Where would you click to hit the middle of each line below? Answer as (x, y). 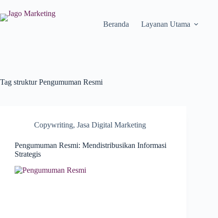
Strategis (28, 154)
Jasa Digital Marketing (111, 125)
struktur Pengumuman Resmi (57, 82)
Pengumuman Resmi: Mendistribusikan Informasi (91, 145)
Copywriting (54, 125)
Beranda (116, 24)
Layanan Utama (165, 24)
